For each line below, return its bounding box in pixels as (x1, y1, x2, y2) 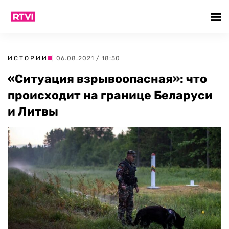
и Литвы (8, 104, 58, 119)
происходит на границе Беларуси (8, 88, 213, 102)
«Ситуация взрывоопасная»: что (8, 72, 207, 86)
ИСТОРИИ (8, 55, 48, 62)
